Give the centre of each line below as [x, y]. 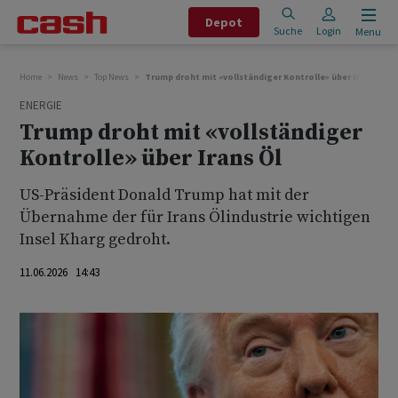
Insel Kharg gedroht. [95, 239]
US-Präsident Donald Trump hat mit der [164, 195]
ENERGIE [41, 105]
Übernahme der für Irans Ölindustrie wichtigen [195, 217]
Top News [111, 77]
